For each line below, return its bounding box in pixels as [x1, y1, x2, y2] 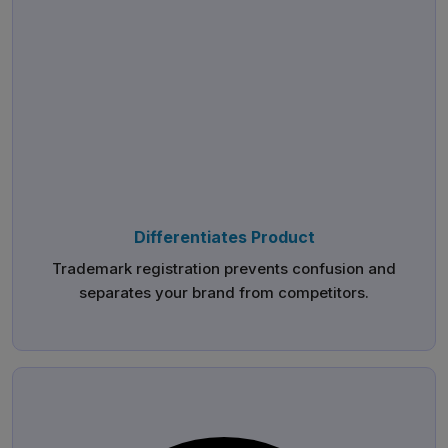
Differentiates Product [133, 227, 315, 248]
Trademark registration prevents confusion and [52, 259, 396, 279]
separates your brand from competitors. [79, 283, 369, 303]
